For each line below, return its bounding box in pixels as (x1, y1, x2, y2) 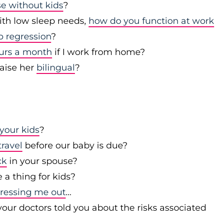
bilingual (36, 62, 75, 73)
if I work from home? (52, 47, 145, 57)
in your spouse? (7, 156, 77, 166)
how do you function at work (89, 16, 214, 26)
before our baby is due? (22, 140, 127, 151)
